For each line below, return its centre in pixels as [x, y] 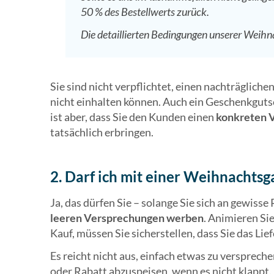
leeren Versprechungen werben [127, 218]
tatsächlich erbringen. [102, 132]
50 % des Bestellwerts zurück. [145, 12]
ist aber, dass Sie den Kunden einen [133, 117]
